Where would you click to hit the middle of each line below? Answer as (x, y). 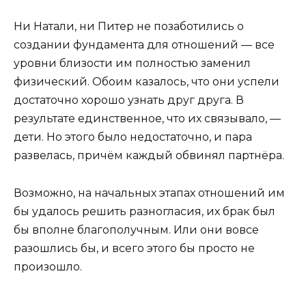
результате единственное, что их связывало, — (147, 119)
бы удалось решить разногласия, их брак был (144, 211)
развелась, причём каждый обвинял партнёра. (149, 156)
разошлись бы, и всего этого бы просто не (134, 248)
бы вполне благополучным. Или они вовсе (136, 229)
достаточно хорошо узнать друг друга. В (129, 100)
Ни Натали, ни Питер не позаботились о (129, 27)
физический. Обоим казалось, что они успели (147, 82)
